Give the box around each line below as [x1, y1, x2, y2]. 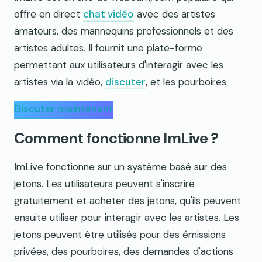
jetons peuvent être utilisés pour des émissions [14, 227, 226, 241]
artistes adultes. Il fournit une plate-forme [14, 42, 202, 55]
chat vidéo [83, 8, 134, 21]
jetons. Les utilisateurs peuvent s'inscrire [14, 177, 195, 190]
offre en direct [14, 8, 83, 21]
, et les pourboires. [146, 75, 228, 89]
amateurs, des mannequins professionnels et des [14, 25, 233, 38]
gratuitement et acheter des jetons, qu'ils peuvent [14, 194, 241, 207]
